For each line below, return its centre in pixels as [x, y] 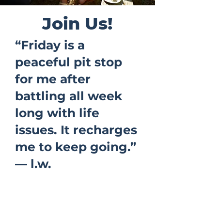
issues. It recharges [76, 130]
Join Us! [77, 23]
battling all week [69, 96]
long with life [57, 113]
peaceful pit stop [69, 62]
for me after [53, 79]
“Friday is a [50, 45]
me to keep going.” [76, 147]
